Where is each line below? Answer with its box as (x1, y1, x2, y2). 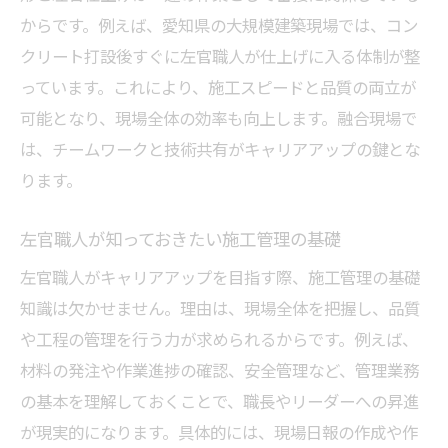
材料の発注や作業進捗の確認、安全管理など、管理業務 (20, 357, 419, 383)
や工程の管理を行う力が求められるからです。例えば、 (20, 326, 418, 352)
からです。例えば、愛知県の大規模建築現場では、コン (20, 12, 418, 38)
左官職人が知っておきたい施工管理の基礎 (20, 225, 341, 252)
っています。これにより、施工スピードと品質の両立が (20, 74, 416, 100)
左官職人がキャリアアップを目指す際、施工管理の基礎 (20, 264, 420, 290)
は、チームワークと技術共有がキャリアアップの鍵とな (20, 136, 420, 162)
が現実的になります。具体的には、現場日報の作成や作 (20, 419, 418, 445)
